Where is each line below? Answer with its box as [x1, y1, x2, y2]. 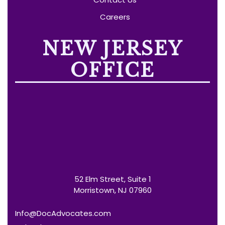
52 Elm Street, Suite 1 [74, 173, 151, 184]
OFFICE [70, 59, 155, 82]
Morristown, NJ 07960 [73, 184, 152, 195]
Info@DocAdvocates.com [15, 207, 111, 218]
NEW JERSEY [42, 37, 183, 60]
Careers [100, 11, 130, 22]
